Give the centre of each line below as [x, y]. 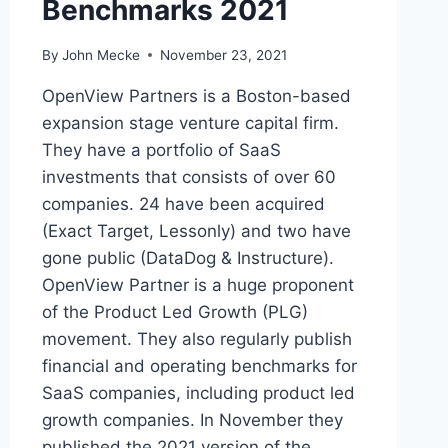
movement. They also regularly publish [196, 338]
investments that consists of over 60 [188, 176]
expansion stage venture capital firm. [190, 122]
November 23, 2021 [223, 54]
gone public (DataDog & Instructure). [187, 257]
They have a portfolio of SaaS [161, 149]
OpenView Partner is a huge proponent [197, 284]
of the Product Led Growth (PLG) [174, 311]
